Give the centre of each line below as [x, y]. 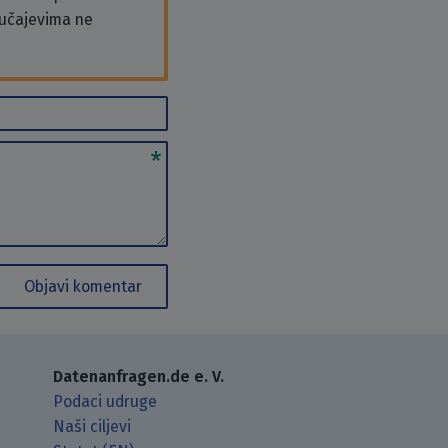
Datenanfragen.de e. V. [139, 376]
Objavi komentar [83, 286]
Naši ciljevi [92, 426]
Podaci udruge [105, 401]
